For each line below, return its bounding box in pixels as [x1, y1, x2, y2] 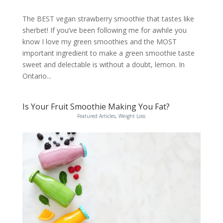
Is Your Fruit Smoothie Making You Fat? [22, 101, 170, 112]
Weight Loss [118, 112, 146, 120]
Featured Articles [77, 112, 116, 120]
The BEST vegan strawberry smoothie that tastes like [22, 14, 194, 24]
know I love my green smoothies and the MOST [22, 37, 177, 47]
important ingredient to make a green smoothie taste [22, 48, 195, 58]
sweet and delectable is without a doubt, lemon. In [22, 60, 185, 70]
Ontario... [22, 71, 51, 81]
